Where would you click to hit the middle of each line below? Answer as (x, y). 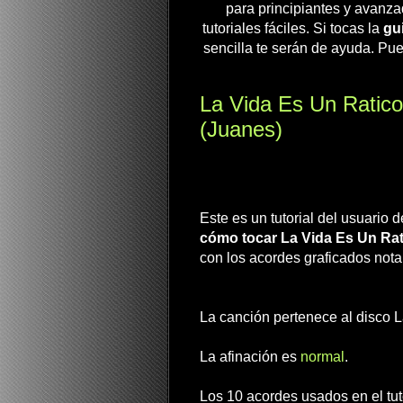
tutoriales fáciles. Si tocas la (292, 28)
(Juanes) (241, 129)
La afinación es (250, 356)
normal (322, 356)
